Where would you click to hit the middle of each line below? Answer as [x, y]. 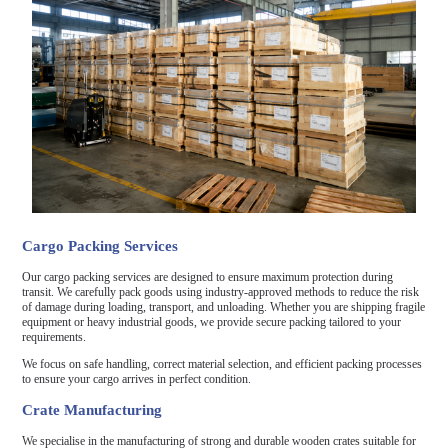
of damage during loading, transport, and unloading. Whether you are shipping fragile [224, 306]
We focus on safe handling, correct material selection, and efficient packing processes [222, 363]
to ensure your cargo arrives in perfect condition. [137, 378]
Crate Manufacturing [92, 409]
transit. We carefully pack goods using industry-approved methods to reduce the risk [221, 291]
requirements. [54, 336]
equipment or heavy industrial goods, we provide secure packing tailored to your [212, 321]
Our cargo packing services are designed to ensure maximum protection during [208, 276]
